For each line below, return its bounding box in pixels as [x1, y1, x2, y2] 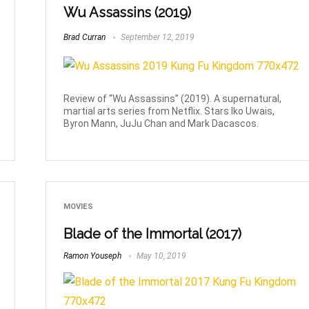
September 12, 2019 [119, 32, 195, 42]
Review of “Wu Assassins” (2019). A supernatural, [63, 93, 282, 105]
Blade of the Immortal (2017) [63, 225, 242, 242]
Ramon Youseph [63, 250, 122, 261]
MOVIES [63, 202, 94, 212]
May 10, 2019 [134, 250, 187, 261]
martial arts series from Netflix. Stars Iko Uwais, [63, 106, 275, 117]
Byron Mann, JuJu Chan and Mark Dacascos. [63, 118, 259, 130]
